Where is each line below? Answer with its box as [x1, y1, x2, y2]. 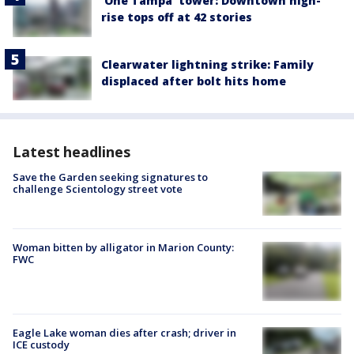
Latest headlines [13, 141, 130, 161]
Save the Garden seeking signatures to [13, 169, 208, 184]
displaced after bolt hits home [101, 73, 286, 88]
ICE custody [13, 337, 70, 352]
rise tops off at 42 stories [101, 9, 252, 25]
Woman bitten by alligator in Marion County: [13, 240, 234, 255]
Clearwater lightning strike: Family [101, 56, 314, 72]
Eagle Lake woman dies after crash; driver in [13, 326, 236, 341]
